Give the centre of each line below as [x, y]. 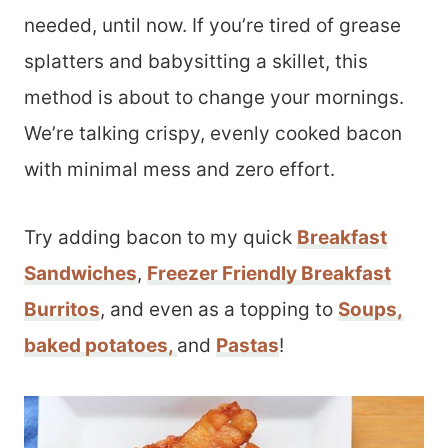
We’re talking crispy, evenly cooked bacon [213, 133]
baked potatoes [96, 345]
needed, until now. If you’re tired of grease [212, 25]
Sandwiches [80, 273]
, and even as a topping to [219, 309]
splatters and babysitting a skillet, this [196, 61]
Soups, [370, 309]
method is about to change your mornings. [214, 97]
